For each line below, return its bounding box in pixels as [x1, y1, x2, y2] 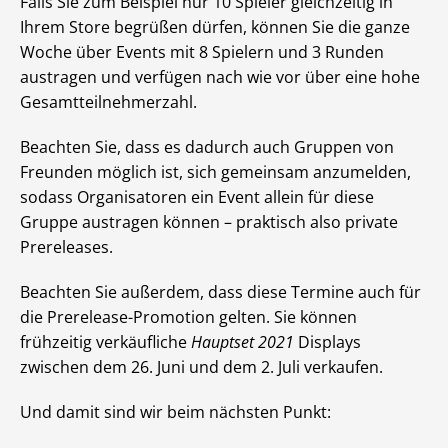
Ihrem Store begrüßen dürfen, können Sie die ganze [20, 16, 410, 38]
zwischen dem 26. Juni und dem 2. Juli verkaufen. [20, 356, 383, 378]
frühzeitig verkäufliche [20, 331, 191, 353]
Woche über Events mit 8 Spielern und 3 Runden [20, 41, 384, 63]
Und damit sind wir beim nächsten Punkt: [20, 401, 331, 423]
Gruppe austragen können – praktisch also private [20, 211, 398, 233]
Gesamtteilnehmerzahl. [20, 91, 197, 113]
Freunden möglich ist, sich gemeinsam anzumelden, [20, 161, 411, 183]
